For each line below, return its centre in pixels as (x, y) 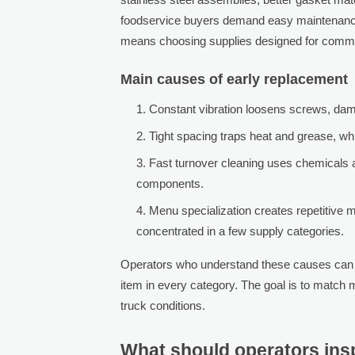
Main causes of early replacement (235, 79)
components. (170, 183)
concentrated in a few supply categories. (240, 231)
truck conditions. (163, 305)
